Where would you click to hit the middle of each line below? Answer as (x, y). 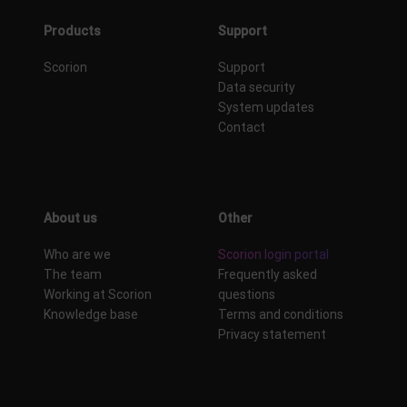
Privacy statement (272, 335)
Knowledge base (91, 315)
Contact (242, 127)
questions (247, 295)
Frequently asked (268, 275)
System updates (266, 107)
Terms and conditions (281, 315)
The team (73, 275)
